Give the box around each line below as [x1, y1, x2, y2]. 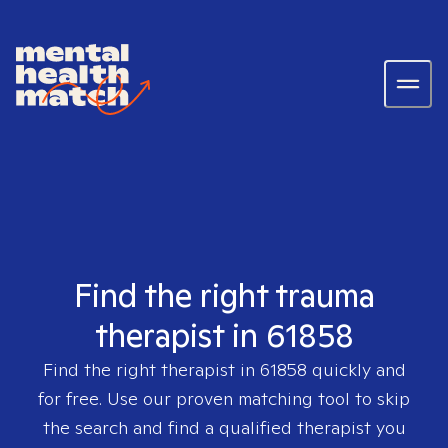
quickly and [306, 358, 406, 381]
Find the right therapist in [42, 358, 260, 381]
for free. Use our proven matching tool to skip [38, 387, 410, 410]
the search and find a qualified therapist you [42, 416, 406, 439]
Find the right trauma [73, 274, 375, 316]
